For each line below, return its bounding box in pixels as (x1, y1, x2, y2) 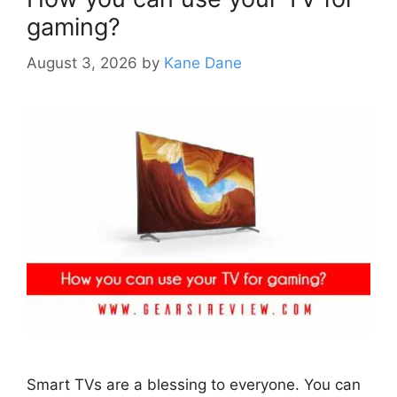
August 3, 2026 (27, 53, 137, 72)
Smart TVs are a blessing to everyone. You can (27, 375, 361, 393)
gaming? (27, 12, 121, 43)
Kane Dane (164, 53, 242, 72)
